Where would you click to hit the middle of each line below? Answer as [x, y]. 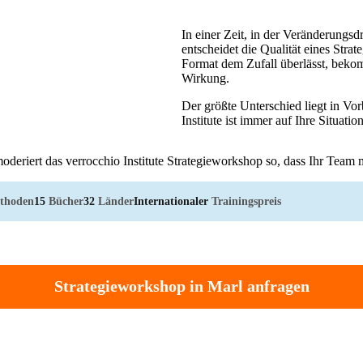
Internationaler [171, 201]
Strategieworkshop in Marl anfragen [181, 286]
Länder [114, 201]
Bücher [64, 201]
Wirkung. [205, 78]
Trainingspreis [245, 201]
